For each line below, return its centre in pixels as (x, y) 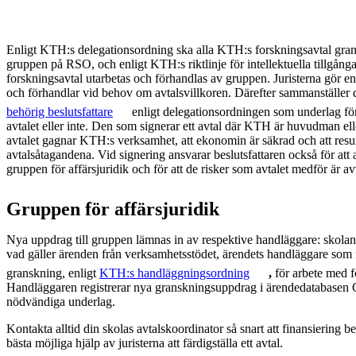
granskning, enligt (53, 273)
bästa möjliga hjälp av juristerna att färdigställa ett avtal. (145, 342)
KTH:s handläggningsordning (174, 273)
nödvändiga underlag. (61, 301)
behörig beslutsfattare (60, 111)
